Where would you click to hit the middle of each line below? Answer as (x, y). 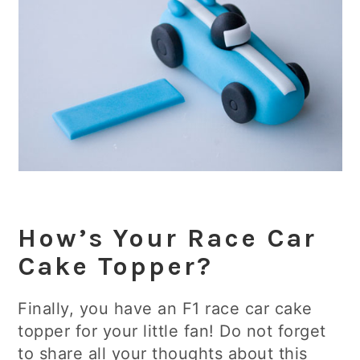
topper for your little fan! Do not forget (172, 331)
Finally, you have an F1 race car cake (165, 309)
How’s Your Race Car (168, 238)
